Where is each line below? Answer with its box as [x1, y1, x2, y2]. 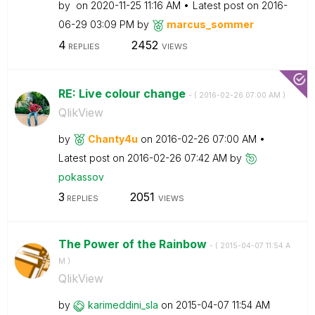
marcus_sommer [166, 18, 254, 30]
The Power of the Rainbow [58, 237, 210, 251]
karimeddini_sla [87, 299, 158, 311]
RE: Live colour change [58, 86, 188, 101]
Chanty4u [87, 132, 138, 145]
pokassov [58, 170, 104, 183]
